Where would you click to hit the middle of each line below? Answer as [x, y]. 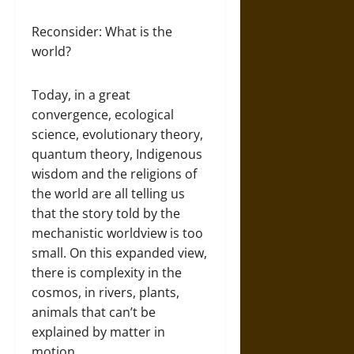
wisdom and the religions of [114, 174]
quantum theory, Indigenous [117, 154]
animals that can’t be [94, 312]
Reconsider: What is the [102, 32]
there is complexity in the [107, 273]
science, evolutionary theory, [117, 134]
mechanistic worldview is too [117, 233]
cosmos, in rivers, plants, [105, 292]
